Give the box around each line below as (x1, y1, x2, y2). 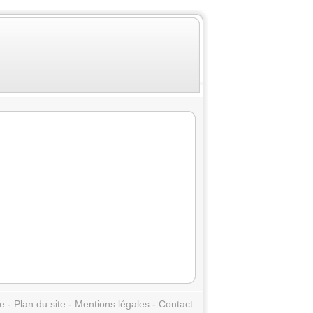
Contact (159, 298, 193, 310)
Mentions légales (75, 298, 150, 310)
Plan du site (14, 298, 66, 310)
